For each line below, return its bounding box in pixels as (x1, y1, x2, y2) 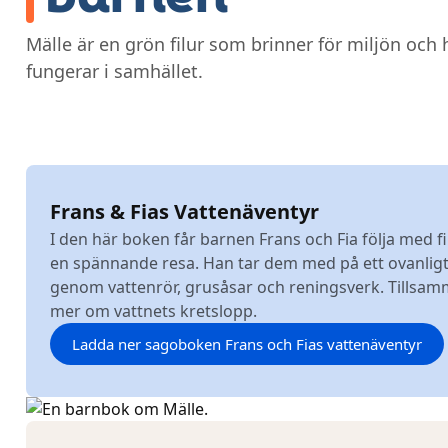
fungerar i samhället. (26, 59, 203, 83)
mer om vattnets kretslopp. (50, 300, 257, 322)
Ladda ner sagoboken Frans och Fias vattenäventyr (72, 334, 422, 354)
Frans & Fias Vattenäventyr (50, 198, 319, 225)
